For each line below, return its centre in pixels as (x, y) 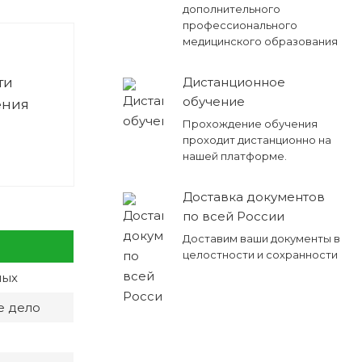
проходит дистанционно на (257, 139)
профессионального (240, 25)
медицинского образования (260, 41)
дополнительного (231, 8)
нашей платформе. (234, 156)
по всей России (233, 216)
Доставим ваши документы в (261, 238)
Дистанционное (234, 82)
